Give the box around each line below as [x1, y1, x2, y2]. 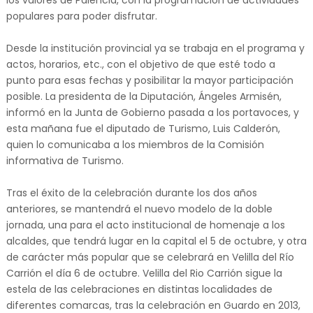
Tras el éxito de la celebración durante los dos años [6, 186, 257, 200]
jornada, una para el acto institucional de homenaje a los [6, 218, 285, 232]
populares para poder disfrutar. [6, 9, 157, 23]
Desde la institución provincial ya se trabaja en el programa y [6, 41, 305, 55]
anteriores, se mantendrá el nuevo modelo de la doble [6, 202, 272, 216]
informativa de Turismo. [6, 154, 126, 168]
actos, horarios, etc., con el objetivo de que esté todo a [6, 57, 275, 71]
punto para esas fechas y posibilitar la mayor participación [6, 73, 293, 87]
